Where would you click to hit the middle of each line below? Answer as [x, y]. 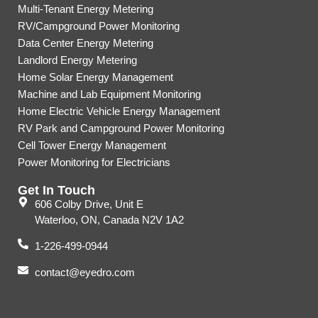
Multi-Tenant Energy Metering [86, 9]
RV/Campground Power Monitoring [99, 26]
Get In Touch [56, 191]
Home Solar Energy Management [95, 77]
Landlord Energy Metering [77, 60]
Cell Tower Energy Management [92, 146]
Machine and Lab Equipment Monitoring [109, 94]
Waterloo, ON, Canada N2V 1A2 [109, 220]
